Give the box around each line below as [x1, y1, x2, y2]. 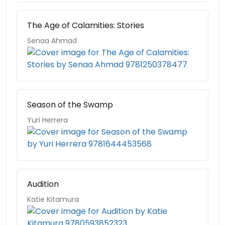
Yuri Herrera [27, 115, 68, 125]
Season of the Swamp [27, 99, 113, 110]
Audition [27, 178, 59, 190]
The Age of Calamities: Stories [27, 20, 144, 31]
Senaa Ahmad [27, 36, 77, 46]
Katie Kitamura [27, 194, 79, 204]
